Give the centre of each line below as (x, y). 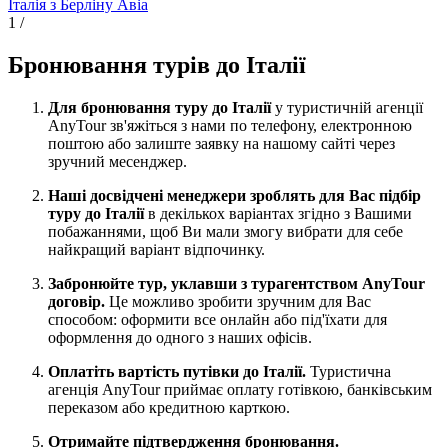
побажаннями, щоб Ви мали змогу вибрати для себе (225, 231)
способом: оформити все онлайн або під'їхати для (217, 319)
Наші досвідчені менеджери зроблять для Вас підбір (234, 195)
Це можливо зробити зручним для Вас (240, 301)
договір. (78, 301)
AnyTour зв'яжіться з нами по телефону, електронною (230, 125)
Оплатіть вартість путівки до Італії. (179, 371)
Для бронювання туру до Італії (161, 107)
